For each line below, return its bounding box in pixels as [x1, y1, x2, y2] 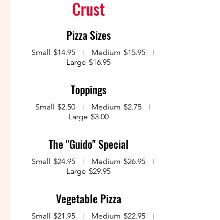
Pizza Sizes [66, 27, 111, 43]
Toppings [70, 82, 107, 97]
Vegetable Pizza [55, 191, 121, 206]
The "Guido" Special [48, 136, 129, 152]
